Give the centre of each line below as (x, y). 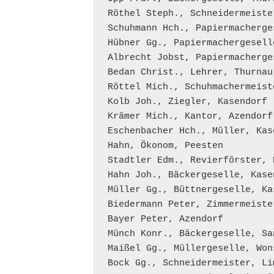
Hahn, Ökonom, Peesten (165, 146)
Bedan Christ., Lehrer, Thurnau (190, 72)
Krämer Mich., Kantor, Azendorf (190, 117)
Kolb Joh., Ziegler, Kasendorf (187, 102)
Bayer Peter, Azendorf (165, 219)
